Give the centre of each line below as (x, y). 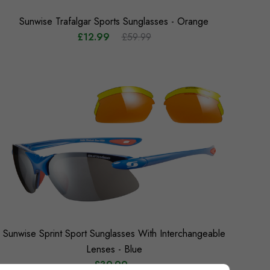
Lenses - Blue (114, 249)
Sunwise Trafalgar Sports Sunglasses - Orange (114, 21)
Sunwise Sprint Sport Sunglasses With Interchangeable (114, 233)
